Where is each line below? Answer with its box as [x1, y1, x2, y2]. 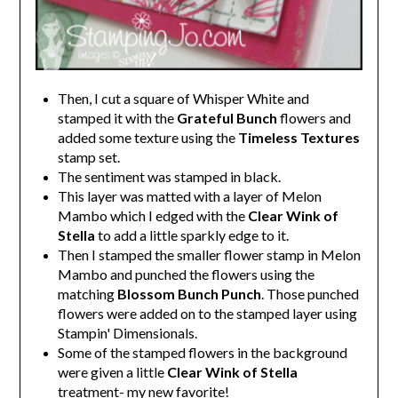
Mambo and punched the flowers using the [57, 265, 314, 283]
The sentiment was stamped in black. [57, 167, 283, 185]
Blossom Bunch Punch [116, 284, 261, 302]
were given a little [57, 362, 167, 380]
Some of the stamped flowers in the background [57, 343, 347, 361]
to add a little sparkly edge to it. [94, 226, 291, 243]
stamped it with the [57, 108, 177, 126]
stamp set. [57, 147, 120, 165]
